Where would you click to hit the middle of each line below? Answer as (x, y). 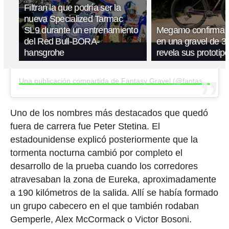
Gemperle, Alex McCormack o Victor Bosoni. (101, 219)
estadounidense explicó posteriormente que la (104, 139)
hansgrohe (44, 52)
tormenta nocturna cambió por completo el (96, 153)
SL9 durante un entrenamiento (81, 30)
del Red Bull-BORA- (62, 41)
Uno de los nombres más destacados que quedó (109, 113)
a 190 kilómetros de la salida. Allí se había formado (114, 192)
